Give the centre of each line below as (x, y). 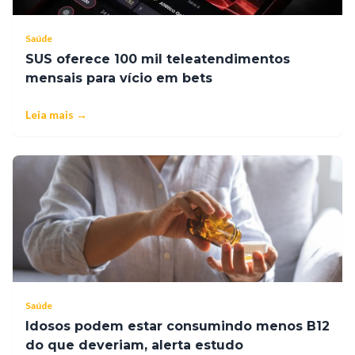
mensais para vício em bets (119, 78)
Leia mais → (56, 115)
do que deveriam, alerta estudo (134, 345)
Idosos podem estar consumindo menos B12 (177, 326)
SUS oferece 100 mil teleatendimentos (158, 59)
